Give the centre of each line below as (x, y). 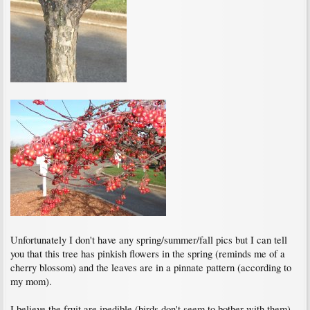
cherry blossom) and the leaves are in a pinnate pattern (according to (151, 267)
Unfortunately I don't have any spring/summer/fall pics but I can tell (149, 240)
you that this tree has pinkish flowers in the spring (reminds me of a (148, 254)
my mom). (31, 281)
